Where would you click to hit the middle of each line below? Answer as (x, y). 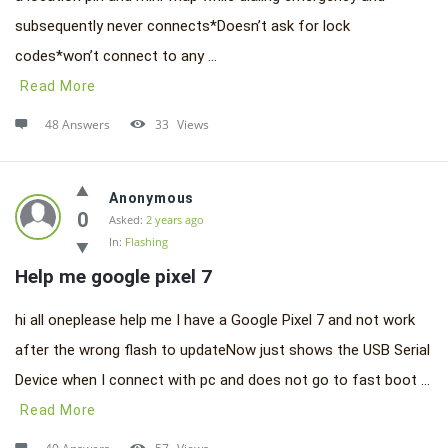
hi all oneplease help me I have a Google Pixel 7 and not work (215, 320)
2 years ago (175, 219)
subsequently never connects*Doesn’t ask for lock (182, 26)
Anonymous (152, 198)
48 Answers (77, 124)
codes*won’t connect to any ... (116, 56)
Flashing (146, 241)
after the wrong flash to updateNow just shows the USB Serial (222, 350)
